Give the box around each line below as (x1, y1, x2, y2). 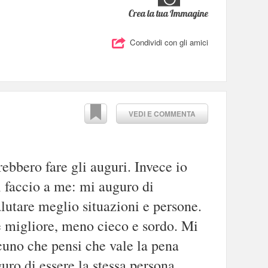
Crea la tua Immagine (129, 7, 208, 19)
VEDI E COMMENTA (129, 108, 196, 119)
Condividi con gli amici (130, 36, 208, 48)
